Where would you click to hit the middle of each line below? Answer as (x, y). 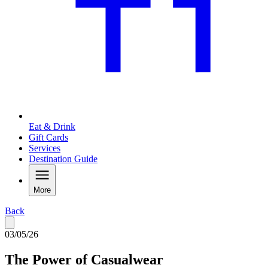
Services (45, 148)
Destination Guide (63, 159)
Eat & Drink (52, 127)
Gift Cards (48, 138)
